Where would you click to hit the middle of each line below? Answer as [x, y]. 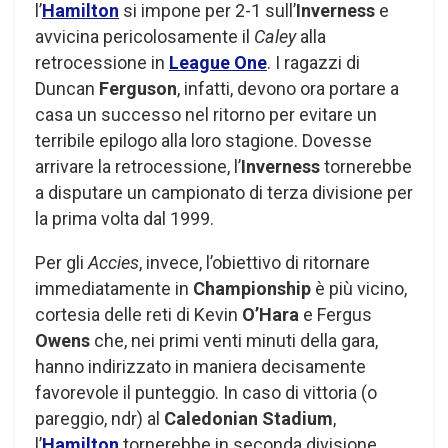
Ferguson [138, 89]
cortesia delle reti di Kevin [138, 315]
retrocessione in [102, 63]
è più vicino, [359, 289]
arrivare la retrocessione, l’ [138, 167]
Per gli [61, 263]
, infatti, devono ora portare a [288, 89]
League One [218, 63]
